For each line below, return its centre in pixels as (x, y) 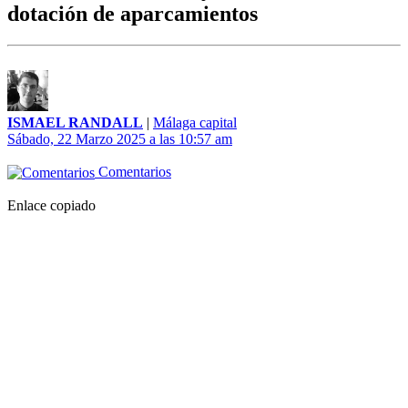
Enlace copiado (51, 206)
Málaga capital (195, 123)
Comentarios (133, 172)
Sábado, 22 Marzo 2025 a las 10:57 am (120, 139)
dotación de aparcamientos (133, 14)
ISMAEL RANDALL (75, 123)
